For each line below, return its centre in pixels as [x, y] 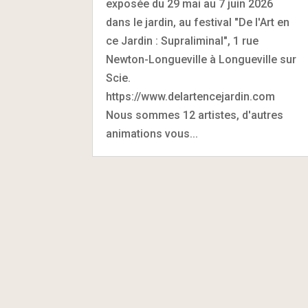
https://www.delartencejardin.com [191, 97]
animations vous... [152, 134]
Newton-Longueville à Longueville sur [201, 60]
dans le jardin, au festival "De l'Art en [198, 23]
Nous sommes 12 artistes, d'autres [195, 115]
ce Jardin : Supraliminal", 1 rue [183, 41]
